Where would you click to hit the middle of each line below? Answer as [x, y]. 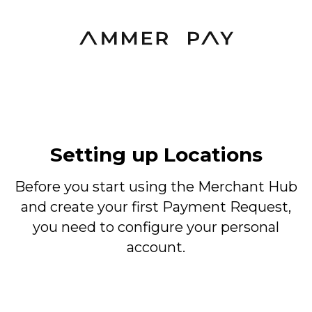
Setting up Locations [156, 155]
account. [156, 247]
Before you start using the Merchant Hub [156, 187]
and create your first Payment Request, [156, 207]
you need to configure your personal [156, 227]
